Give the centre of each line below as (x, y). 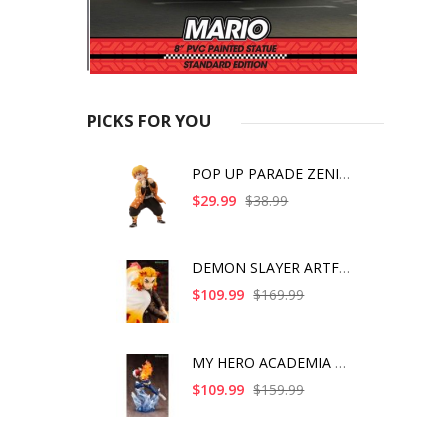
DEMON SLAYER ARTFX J (345, 268)
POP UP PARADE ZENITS (345, 173)
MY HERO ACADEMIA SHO (341, 362)
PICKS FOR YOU (149, 120)
